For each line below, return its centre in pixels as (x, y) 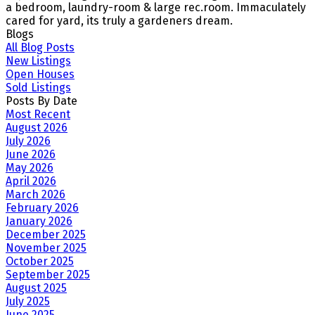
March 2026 (36, 195)
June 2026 (31, 155)
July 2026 (28, 141)
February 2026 (42, 208)
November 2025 (46, 248)
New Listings (38, 61)
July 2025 (28, 302)
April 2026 (31, 181)
